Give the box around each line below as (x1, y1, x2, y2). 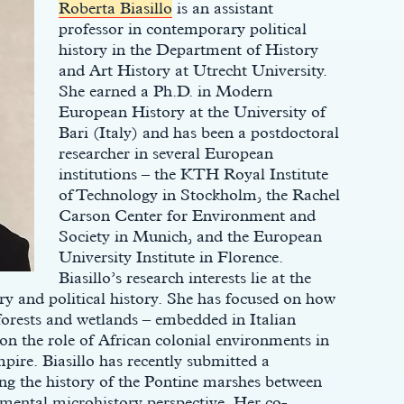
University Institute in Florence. (58, 247, 283, 266)
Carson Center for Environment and (58, 206, 316, 225)
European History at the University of (58, 102, 326, 121)
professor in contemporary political (58, 19, 307, 38)
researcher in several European (58, 143, 273, 162)
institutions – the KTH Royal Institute (58, 164, 328, 183)
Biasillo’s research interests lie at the (58, 268, 311, 287)
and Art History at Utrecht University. (58, 60, 327, 79)
